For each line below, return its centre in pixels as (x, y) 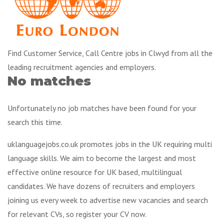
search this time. (35, 122)
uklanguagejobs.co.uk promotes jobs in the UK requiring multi (110, 144)
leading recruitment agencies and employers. (82, 67)
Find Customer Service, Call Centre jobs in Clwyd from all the (110, 53)
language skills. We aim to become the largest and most (102, 158)
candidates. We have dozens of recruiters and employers (101, 186)
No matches (49, 81)
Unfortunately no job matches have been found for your (102, 108)
